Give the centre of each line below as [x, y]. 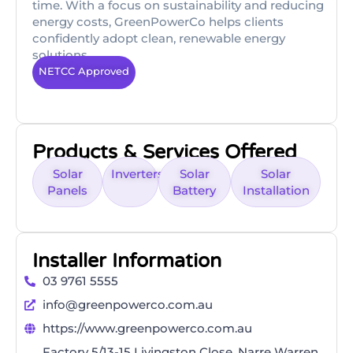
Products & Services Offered [165, 152]
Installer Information [127, 261]
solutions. [61, 55]
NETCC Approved [84, 71]
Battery [195, 191]
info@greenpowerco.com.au [127, 305]
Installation [276, 191]
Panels [68, 191]
